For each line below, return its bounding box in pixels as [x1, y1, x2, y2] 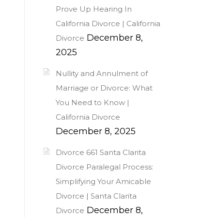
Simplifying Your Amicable [56, 177, 151, 186]
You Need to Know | [56, 97, 129, 107]
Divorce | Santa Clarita [56, 191, 137, 201]
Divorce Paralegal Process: [56, 162, 153, 172]
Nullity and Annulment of [56, 68, 148, 78]
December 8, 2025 [56, 125, 136, 137]
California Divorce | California [56, 18, 160, 28]
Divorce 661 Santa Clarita [56, 148, 146, 157]
